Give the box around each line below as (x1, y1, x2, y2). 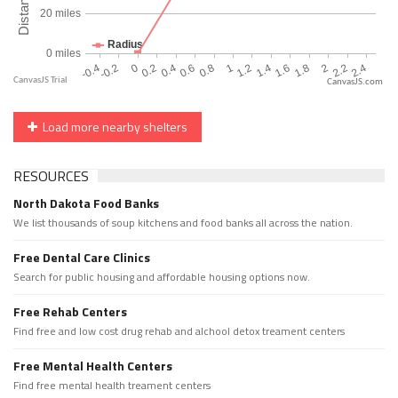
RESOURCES (13, 165, 89, 187)
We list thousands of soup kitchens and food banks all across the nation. (13, 214, 353, 232)
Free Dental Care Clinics (13, 248, 150, 267)
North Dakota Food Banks (13, 194, 159, 213)
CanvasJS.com (327, 77, 383, 88)
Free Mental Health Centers (13, 356, 172, 376)
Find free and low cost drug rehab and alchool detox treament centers (13, 322, 345, 340)
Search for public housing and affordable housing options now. (13, 268, 310, 286)
